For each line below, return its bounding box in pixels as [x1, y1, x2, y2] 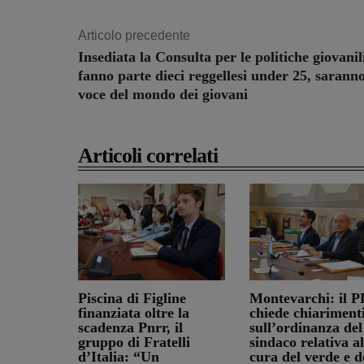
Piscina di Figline [78, 290, 186, 307]
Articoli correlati [78, 144, 218, 168]
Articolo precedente [78, 28, 190, 43]
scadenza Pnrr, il [78, 319, 183, 336]
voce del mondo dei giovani [78, 86, 248, 103]
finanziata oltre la [78, 305, 189, 322]
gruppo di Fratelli [78, 334, 190, 351]
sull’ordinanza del [249, 319, 362, 336]
